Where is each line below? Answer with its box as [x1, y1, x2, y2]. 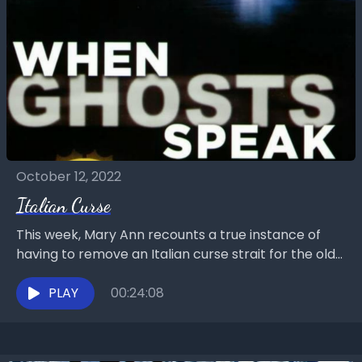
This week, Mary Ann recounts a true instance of [16, 225, 321, 245]
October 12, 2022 [16, 167, 121, 187]
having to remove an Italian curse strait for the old [16, 245, 335, 264]
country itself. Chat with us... [16, 264, 201, 284]
